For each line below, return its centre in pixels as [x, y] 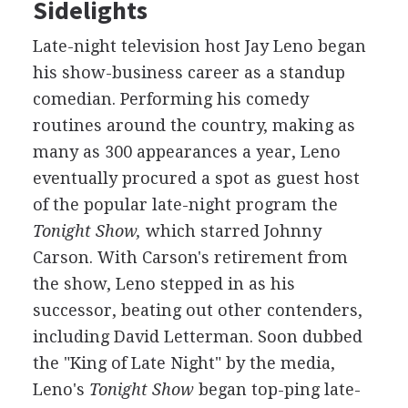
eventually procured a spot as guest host [196, 178]
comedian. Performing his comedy [170, 99]
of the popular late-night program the [185, 204]
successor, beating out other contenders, [197, 310]
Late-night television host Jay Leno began [199, 46]
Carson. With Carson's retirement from [190, 257]
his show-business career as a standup [189, 72]
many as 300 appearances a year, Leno [186, 152]
